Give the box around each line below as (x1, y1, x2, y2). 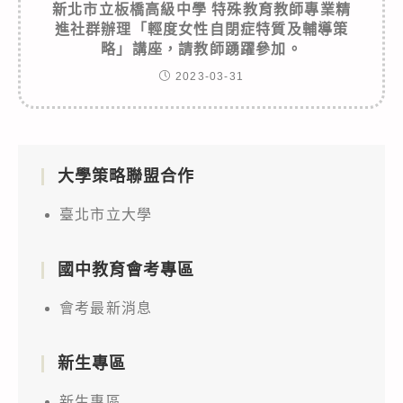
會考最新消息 (59, 300, 153, 316)
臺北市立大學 (59, 206, 153, 222)
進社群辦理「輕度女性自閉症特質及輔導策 (54, 21, 349, 37)
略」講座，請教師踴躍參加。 (101, 40, 302, 57)
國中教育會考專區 (58, 260, 194, 279)
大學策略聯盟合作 (58, 166, 194, 185)
